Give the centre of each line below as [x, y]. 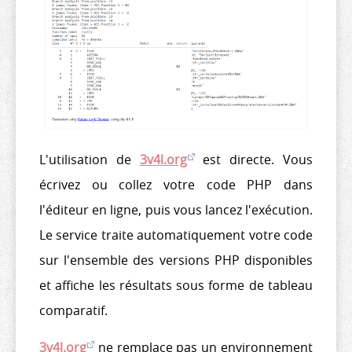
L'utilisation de [90, 160]
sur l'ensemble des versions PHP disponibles [176, 260]
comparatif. [73, 311]
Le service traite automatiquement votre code [176, 235]
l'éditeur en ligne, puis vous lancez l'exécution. [176, 210]
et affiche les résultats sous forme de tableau [176, 286]
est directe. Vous [254, 160]
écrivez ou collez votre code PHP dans [176, 185]
